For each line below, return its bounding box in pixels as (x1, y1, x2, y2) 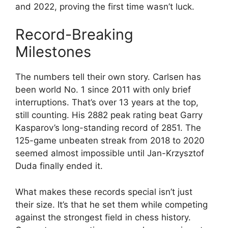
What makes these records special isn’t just (15, 186, 192, 197)
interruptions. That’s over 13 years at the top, (15, 97, 198, 107)
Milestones (15, 43, 91, 61)
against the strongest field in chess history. (15, 212, 191, 222)
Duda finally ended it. (15, 161, 103, 171)
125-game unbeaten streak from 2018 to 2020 (15, 135, 205, 146)
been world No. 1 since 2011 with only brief (15, 84, 191, 95)
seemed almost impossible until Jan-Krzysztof (15, 148, 204, 158)
